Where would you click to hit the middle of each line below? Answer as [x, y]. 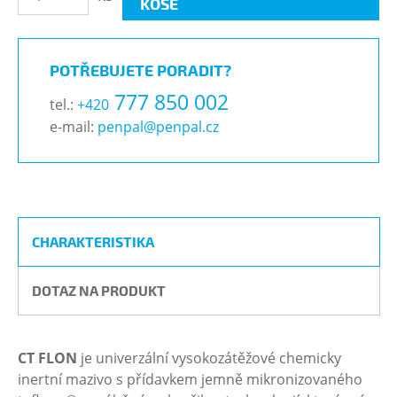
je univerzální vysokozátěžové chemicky [209, 358]
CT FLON [47, 358]
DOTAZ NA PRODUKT [99, 290]
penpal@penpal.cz [158, 127]
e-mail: [74, 127]
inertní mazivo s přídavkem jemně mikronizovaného [190, 379]
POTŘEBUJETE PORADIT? [140, 70]
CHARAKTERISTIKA [93, 241]
